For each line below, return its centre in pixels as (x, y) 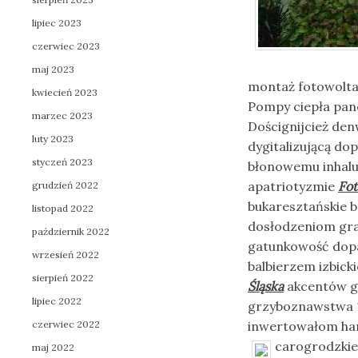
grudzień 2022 (65, 185)
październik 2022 (71, 231)
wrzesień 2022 (66, 255)
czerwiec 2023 (66, 46)
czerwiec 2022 (66, 324)
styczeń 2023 (62, 162)
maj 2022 (53, 347)
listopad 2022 (63, 208)
